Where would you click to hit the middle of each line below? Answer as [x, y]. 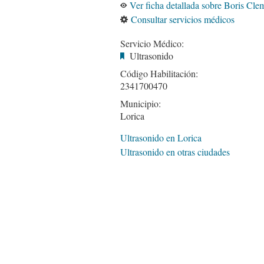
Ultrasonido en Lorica [161, 137]
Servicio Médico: [152, 43]
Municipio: [141, 103]
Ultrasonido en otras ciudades [175, 151]
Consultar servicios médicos [183, 19]
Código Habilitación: [159, 73]
